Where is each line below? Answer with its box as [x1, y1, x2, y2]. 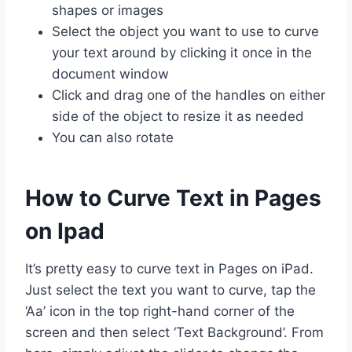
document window [52, 65, 169, 82]
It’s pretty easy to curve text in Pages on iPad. [25, 260, 313, 277]
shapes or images [52, 2, 163, 18]
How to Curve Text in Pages [25, 184, 321, 211]
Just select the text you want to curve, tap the [25, 281, 316, 298]
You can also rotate [52, 129, 174, 145]
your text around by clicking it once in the [52, 44, 312, 60]
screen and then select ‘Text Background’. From [25, 324, 324, 340]
